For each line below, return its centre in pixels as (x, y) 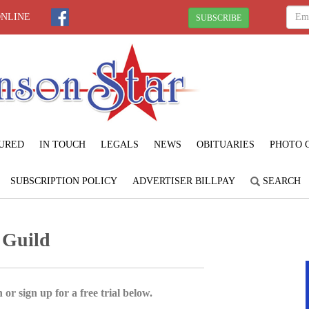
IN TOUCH (62, 144)
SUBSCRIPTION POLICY (63, 181)
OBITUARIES (225, 144)
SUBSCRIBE (219, 18)
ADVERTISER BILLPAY (183, 181)
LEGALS (119, 144)
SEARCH (280, 181)
